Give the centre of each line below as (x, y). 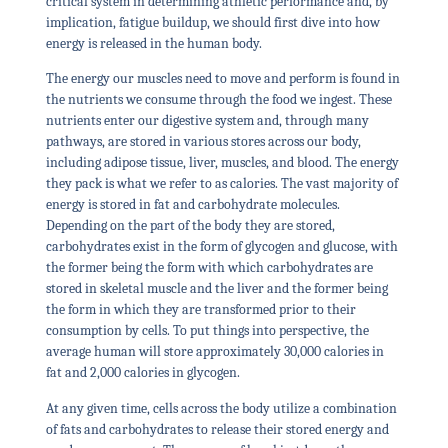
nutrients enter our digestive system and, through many (207, 121)
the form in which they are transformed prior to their (200, 310)
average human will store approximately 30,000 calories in (214, 352)
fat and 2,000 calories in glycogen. (144, 373)
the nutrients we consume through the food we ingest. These (218, 100)
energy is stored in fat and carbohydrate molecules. (192, 205)
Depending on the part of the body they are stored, (190, 226)
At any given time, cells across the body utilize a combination (221, 408)
